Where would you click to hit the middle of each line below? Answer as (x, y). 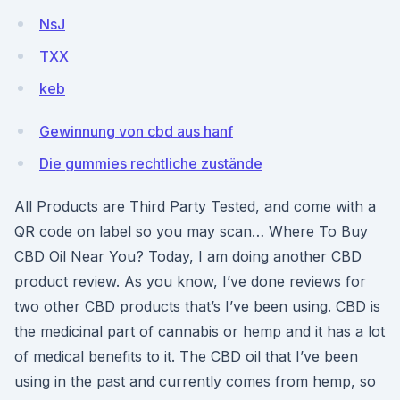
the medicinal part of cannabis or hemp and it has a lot (200, 331)
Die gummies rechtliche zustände (151, 163)
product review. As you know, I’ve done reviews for (190, 281)
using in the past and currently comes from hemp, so (195, 381)
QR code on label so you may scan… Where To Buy (191, 231)
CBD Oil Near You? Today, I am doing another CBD (188, 256)
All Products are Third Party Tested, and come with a (195, 206)
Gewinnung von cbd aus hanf (136, 131)
